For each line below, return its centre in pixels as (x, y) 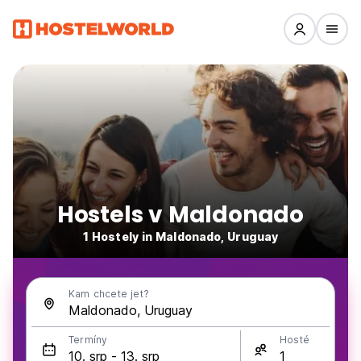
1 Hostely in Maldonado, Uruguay (180, 237)
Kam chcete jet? (109, 294)
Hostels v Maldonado (180, 215)
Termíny (88, 340)
